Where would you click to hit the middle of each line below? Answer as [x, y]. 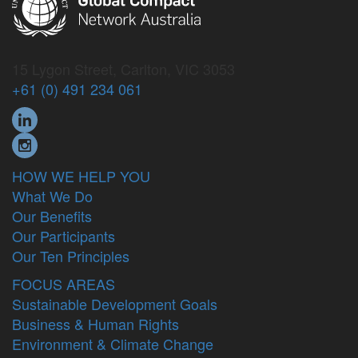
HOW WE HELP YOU [81, 175]
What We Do [52, 195]
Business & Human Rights [95, 323]
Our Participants [64, 235]
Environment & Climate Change [113, 343]
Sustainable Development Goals [115, 303]
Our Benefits [52, 215]
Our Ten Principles [71, 255]
